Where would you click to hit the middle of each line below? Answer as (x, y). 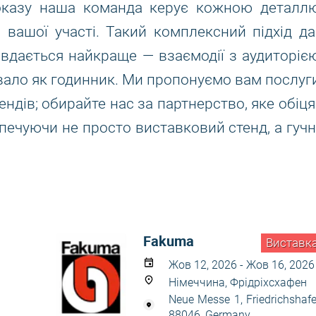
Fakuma (169, 241)
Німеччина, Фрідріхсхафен (238, 282)
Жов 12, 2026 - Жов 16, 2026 (242, 265)
